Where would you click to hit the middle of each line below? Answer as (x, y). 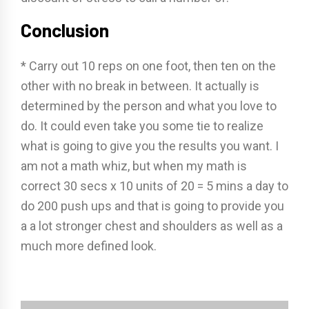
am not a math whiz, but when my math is (134, 166)
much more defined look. (89, 246)
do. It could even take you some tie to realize (142, 126)
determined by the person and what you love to (149, 106)
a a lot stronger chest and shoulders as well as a (152, 226)
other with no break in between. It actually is (140, 86)
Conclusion (65, 30)
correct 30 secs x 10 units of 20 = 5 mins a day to (154, 186)
